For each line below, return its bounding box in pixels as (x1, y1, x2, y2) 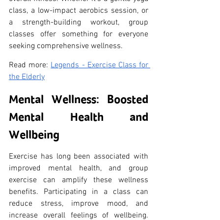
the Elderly (9, 72, 45, 82)
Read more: (9, 60, 51, 70)
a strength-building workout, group (9, 17, 148, 27)
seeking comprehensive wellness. (9, 41, 123, 51)
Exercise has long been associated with (9, 151, 148, 162)
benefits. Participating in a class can (9, 187, 148, 197)
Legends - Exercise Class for (51, 60, 149, 70)
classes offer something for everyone (9, 29, 148, 39)
